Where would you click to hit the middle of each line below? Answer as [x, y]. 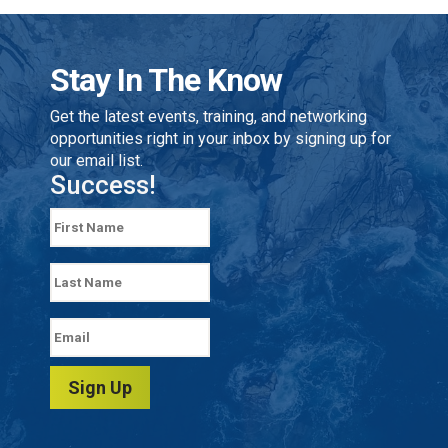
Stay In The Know [166, 80]
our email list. [96, 160]
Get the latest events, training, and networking [208, 116]
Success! [103, 185]
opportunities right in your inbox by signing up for [220, 138]
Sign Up [100, 387]
